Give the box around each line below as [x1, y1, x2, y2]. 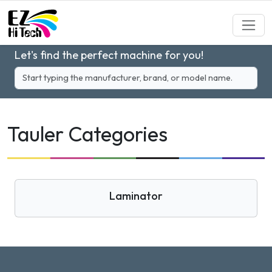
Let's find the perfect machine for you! [15, 48, 203, 62]
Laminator [109, 189, 163, 203]
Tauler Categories [7, 121, 168, 147]
